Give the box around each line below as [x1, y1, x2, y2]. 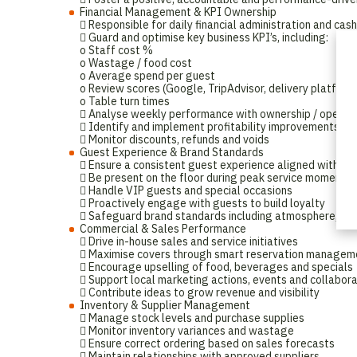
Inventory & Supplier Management [80, 298, 250, 312]
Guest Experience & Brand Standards [80, 145, 264, 159]
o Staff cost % [80, 43, 153, 57]
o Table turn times [80, 94, 170, 108]
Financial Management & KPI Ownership [80, 5, 277, 19]
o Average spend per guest [80, 69, 215, 83]
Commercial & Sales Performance [80, 222, 246, 236]
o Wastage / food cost [80, 56, 192, 70]
